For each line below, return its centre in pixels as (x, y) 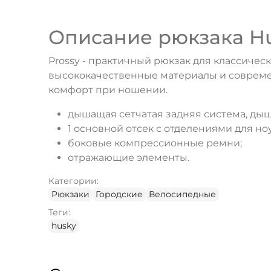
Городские (119, 194)
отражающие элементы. (129, 158)
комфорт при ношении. (108, 90)
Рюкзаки (70, 194)
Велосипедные (182, 194)
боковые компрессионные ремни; (155, 143)
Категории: (73, 181)
